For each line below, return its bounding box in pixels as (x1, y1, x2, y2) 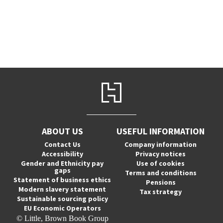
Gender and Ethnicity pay (21, 159, 104, 168)
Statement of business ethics (13, 175, 111, 184)
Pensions (145, 178, 176, 187)
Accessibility (41, 149, 83, 158)
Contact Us (44, 140, 81, 149)
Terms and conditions (124, 168, 197, 177)
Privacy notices (135, 149, 186, 158)
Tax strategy (139, 187, 182, 196)
